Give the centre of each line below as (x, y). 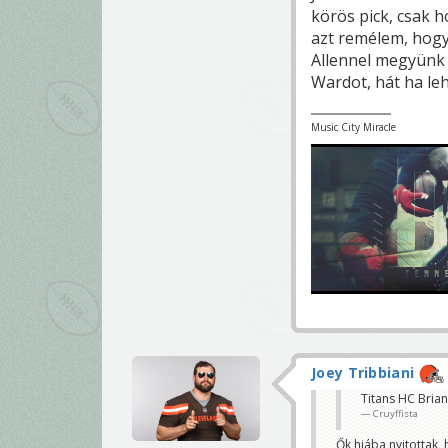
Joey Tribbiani (363, 373)
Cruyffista (395, 414)
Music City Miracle (353, 127)
